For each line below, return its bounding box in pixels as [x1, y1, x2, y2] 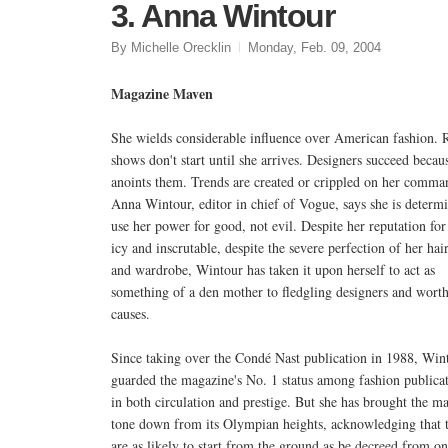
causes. [111, 303, 150, 323]
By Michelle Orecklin [111, 39, 231, 55]
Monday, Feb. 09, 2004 [248, 39, 381, 55]
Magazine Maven [111, 82, 213, 104]
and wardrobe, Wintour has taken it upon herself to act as [111, 259, 435, 279]
